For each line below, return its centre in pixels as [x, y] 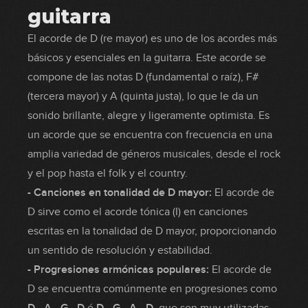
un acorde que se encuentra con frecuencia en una [150, 135]
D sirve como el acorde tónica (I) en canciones [137, 212]
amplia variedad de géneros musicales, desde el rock [154, 154]
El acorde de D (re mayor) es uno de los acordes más [152, 38]
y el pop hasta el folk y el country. [108, 173]
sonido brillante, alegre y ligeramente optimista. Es [148, 115]
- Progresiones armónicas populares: [118, 269]
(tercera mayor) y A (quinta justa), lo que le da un [143, 96]
